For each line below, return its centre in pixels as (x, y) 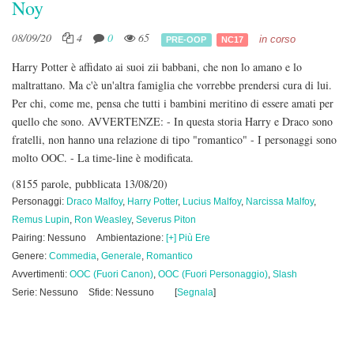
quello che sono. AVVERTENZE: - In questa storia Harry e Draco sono (172, 121)
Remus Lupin (41, 220)
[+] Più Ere (188, 238)
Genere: (30, 256)
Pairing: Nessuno (49, 238)
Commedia (73, 256)
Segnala (195, 292)
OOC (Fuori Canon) (111, 274)
